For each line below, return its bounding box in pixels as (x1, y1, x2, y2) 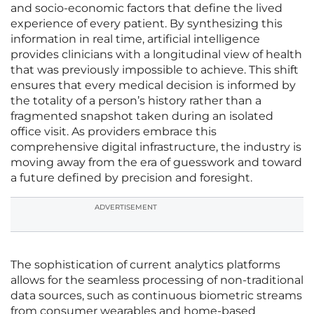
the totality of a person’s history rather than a (11, 94, 261, 108)
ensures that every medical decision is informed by (11, 78, 296, 93)
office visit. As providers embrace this (11, 125, 217, 139)
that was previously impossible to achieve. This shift (11, 63, 299, 77)
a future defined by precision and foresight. (11, 171, 252, 185)
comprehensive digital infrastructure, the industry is (11, 140, 301, 154)
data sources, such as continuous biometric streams (11, 289, 302, 303)
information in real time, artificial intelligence (11, 32, 260, 46)
